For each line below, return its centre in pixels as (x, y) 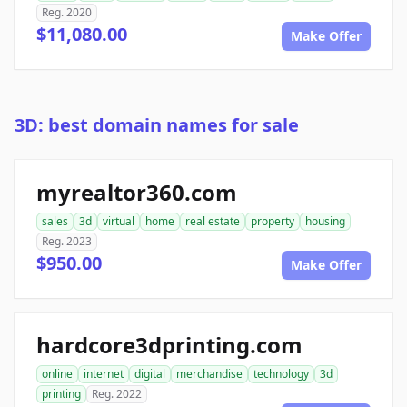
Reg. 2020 (67, 13)
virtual (119, 222)
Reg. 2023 (67, 242)
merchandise (209, 374)
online (57, 374)
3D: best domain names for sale (157, 125)
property (273, 222)
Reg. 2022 (117, 394)
